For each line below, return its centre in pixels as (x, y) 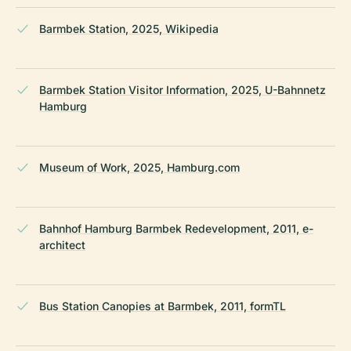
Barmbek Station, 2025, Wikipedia (129, 29)
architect (62, 245)
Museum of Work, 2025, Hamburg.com (139, 168)
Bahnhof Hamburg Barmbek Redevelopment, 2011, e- (176, 229)
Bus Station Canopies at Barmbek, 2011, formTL (163, 306)
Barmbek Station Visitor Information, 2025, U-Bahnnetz (183, 90)
